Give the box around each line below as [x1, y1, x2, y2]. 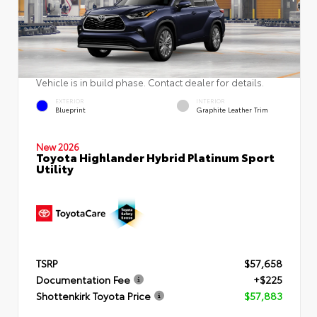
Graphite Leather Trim [196, 105, 268, 115]
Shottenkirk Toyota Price [36, 288, 151, 303]
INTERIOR [196, 97, 225, 105]
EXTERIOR [55, 97, 84, 105]
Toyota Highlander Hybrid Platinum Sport [36, 148, 275, 165]
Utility [36, 159, 74, 176]
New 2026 [36, 139, 79, 153]
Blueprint [55, 105, 86, 115]
